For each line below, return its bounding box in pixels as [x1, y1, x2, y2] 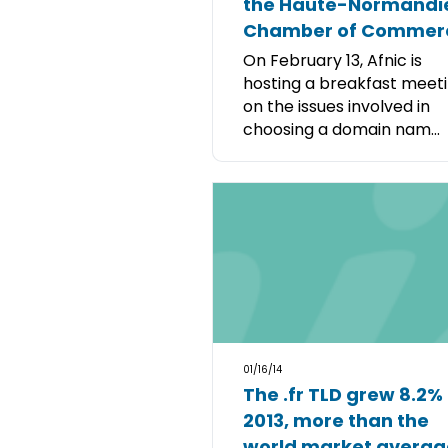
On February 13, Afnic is [243, 49, 422, 72]
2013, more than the [243, 408, 429, 433]
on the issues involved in [243, 95, 430, 118]
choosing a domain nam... [243, 118, 440, 141]
